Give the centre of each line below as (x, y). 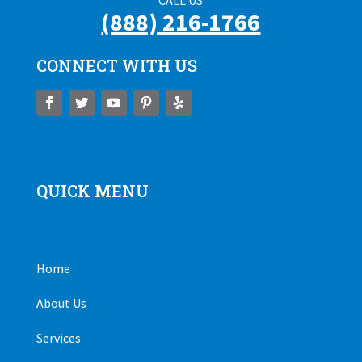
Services (58, 338)
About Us (61, 303)
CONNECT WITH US (116, 66)
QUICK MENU (92, 191)
